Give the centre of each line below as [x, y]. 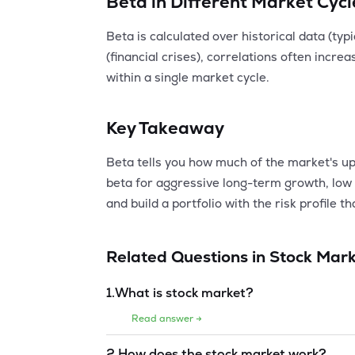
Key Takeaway [166, 127]
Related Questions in [188, 256]
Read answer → [167, 318]
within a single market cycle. [188, 77]
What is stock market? [185, 292]
